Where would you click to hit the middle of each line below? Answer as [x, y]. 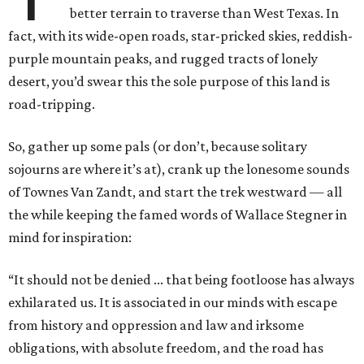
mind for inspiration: [70, 238]
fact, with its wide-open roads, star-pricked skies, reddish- [180, 36]
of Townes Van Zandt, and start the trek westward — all [175, 192]
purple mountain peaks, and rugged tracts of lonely [163, 59]
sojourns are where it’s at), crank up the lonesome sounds [179, 169]
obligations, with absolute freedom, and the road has [166, 348]
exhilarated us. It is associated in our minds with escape [173, 303]
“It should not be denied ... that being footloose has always [181, 280]
